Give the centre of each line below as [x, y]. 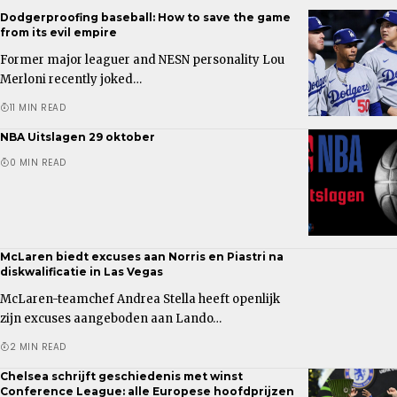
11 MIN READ [37, 107]
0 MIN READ [38, 162]
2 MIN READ [38, 346]
